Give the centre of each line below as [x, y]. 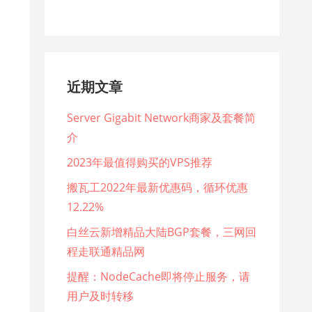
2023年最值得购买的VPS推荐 [139, 163]
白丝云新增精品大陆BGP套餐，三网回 [161, 232]
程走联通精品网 [106, 252]
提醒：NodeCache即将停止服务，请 [158, 277]
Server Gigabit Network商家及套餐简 [161, 118]
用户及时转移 [100, 296]
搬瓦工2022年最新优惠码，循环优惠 [157, 188]
